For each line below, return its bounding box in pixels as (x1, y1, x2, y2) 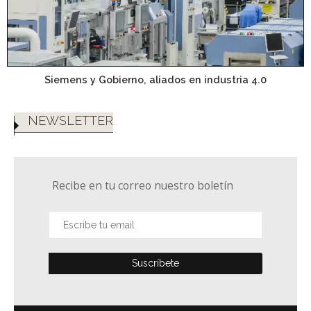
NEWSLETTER (28, 113, 113, 128)
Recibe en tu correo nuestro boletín (52, 178, 233, 194)
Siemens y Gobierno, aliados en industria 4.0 (44, 73, 267, 85)
